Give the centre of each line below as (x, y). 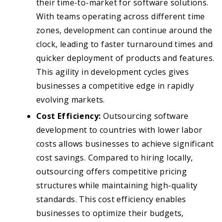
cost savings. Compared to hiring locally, (115, 158)
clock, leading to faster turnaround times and (124, 44)
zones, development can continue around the (124, 30)
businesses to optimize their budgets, (110, 213)
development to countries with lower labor (119, 130)
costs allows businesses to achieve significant (125, 144)
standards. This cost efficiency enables (111, 199)
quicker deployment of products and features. (125, 58)
